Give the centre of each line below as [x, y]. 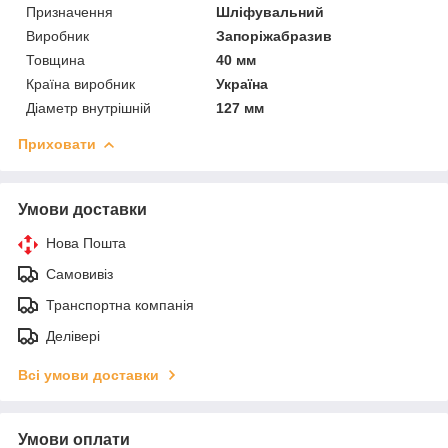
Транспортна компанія [120, 304]
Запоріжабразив [274, 35]
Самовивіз [79, 273]
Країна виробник [80, 83]
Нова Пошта [86, 242]
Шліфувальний [270, 11]
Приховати [57, 143]
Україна [242, 83]
